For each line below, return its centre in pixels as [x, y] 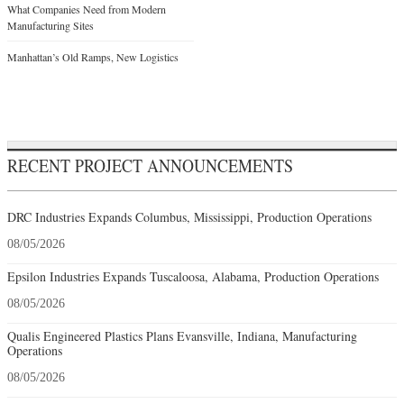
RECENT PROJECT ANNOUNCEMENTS [150, 165]
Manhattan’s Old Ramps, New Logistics [93, 56]
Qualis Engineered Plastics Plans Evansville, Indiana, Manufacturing [182, 335]
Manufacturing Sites [50, 25]
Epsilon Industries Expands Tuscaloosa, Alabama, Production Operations [193, 276]
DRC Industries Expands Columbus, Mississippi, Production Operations [189, 216]
